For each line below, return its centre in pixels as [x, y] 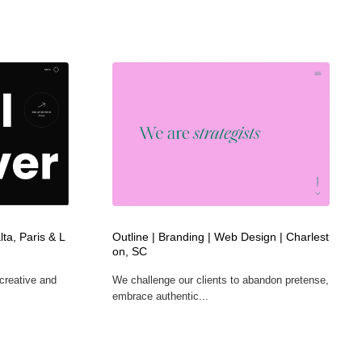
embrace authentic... [160, 296]
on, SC [129, 251]
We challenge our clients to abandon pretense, [220, 280]
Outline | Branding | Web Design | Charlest [220, 237]
